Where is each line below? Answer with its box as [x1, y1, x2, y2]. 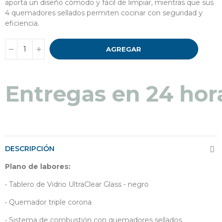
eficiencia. [5, 19, 39, 28]
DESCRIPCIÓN [5, 144, 55, 153]
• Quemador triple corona [5, 197, 92, 207]
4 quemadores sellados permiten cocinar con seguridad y [5, 8, 203, 18]
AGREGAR [106, 45, 142, 54]
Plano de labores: [5, 162, 70, 171]
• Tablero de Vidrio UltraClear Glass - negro [5, 179, 149, 189]
